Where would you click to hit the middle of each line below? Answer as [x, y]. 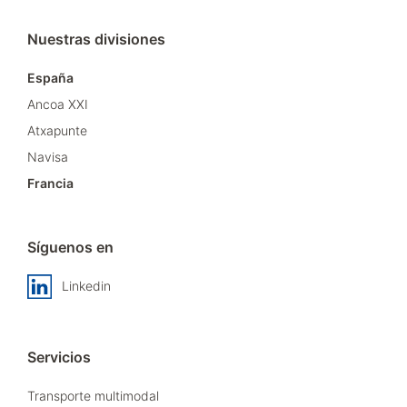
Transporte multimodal [93, 395]
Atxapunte [57, 130]
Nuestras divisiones [96, 39]
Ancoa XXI [58, 104]
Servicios [59, 357]
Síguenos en [70, 247]
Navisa [48, 156]
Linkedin [86, 285]
